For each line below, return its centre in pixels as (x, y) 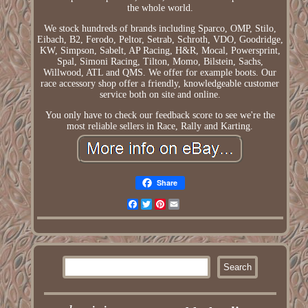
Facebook (158, 204)
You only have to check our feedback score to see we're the (160, 115)
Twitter (167, 204)
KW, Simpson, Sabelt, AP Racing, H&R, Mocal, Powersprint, (160, 51)
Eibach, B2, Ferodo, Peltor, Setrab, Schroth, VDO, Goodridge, (160, 40)
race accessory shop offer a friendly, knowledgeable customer (160, 84)
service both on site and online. (160, 95)
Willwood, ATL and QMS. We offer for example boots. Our (160, 73)
